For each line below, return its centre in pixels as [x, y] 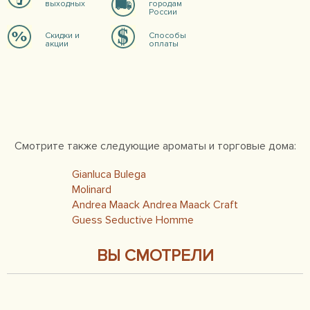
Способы [167, 36]
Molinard [92, 190]
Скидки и [62, 36]
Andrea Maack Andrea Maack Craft [155, 205]
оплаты [164, 44]
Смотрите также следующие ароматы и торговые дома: [155, 146]
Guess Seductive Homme [133, 220]
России [163, 12]
